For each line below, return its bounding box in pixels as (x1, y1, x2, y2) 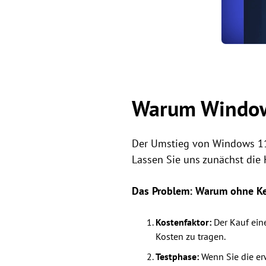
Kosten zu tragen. (156, 230, 226, 243)
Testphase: (156, 251, 199, 263)
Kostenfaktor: (156, 216, 211, 229)
